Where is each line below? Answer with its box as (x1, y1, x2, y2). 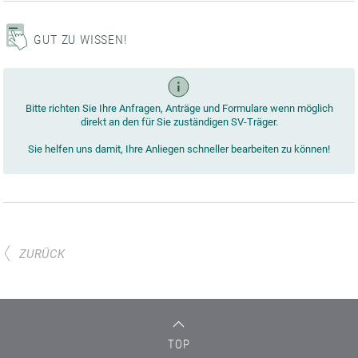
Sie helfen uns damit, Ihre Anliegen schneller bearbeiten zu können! (28, 142, 330, 155)
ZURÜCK (19, 246, 66, 261)
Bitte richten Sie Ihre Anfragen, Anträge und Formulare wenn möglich (25, 101, 333, 114)
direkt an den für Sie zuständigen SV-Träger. (80, 115, 278, 128)
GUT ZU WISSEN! (34, 31, 127, 47)
